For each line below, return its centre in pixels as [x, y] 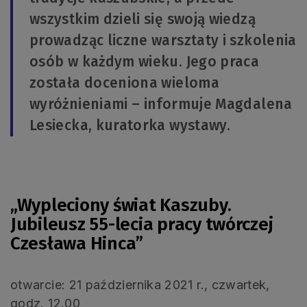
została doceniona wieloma [124, 83]
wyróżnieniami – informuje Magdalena [161, 104]
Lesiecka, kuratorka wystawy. [130, 125]
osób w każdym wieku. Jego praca [145, 61]
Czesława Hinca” [77, 243]
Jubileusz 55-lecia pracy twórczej [142, 224]
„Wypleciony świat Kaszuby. [121, 205]
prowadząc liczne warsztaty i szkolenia [163, 40]
